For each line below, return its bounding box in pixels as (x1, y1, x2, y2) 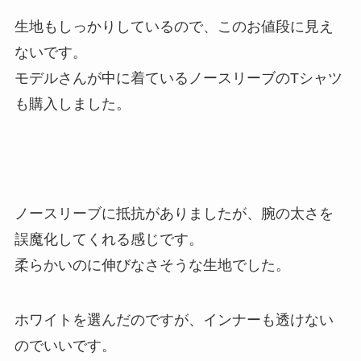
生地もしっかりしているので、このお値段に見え (14, 19, 334, 35)
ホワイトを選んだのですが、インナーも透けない (14, 311, 334, 328)
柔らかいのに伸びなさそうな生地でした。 (14, 257, 290, 274)
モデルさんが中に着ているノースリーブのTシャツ (14, 70, 342, 87)
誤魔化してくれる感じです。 (14, 231, 203, 248)
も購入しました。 (14, 96, 131, 113)
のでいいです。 (14, 337, 116, 354)
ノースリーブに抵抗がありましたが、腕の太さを (14, 205, 334, 222)
